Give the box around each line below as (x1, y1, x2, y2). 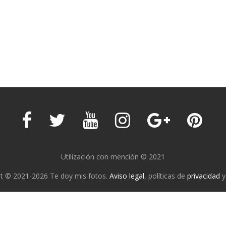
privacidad (187, 171, 220, 181)
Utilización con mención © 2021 (61, 151, 165, 161)
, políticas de (144, 171, 187, 181)
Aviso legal (109, 171, 144, 181)
